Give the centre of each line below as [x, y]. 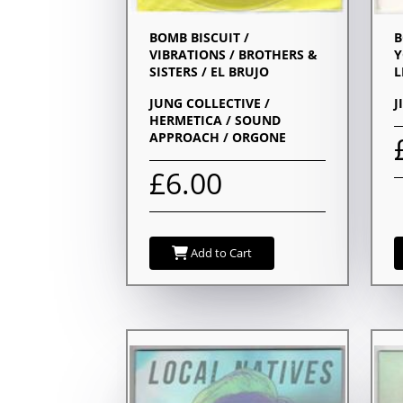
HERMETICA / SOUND [215, 120]
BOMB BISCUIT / [199, 37]
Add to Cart [220, 252]
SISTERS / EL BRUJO [209, 71]
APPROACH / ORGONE [218, 137]
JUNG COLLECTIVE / [210, 103]
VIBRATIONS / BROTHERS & [233, 54]
